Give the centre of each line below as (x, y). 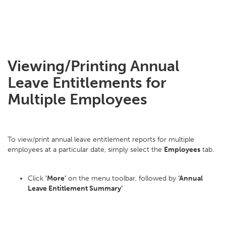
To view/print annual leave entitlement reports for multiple (101, 139)
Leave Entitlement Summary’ (75, 188)
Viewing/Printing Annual (94, 66)
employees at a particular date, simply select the (86, 150)
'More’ (56, 178)
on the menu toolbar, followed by (122, 178)
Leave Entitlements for (87, 83)
